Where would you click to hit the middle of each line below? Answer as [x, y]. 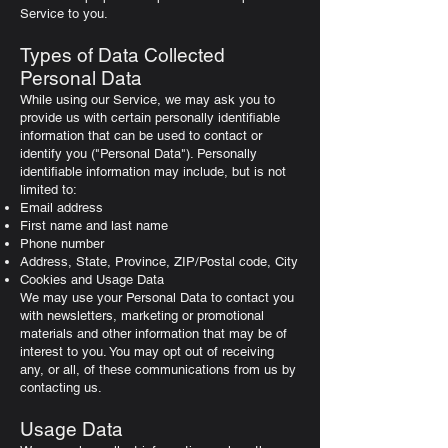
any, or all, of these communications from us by [158, 369]
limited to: [48, 189]
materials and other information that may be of [153, 333]
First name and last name [94, 225]
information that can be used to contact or [141, 135]
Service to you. [64, 13]
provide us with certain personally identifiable [150, 117]
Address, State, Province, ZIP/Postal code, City [159, 261]
